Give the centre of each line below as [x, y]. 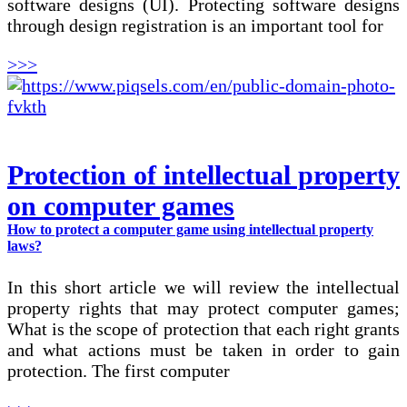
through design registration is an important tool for [195, 25]
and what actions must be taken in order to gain [203, 350]
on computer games [121, 206]
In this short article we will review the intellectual [203, 288]
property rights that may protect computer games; [203, 308]
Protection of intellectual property [203, 175]
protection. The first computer [119, 371]
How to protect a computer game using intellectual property [190, 230]
